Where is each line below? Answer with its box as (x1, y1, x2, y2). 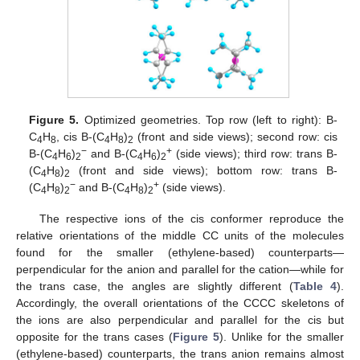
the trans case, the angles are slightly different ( (16, 279, 293, 292)
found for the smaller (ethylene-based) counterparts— (16, 245, 344, 259)
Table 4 (292, 279, 337, 292)
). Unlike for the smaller (219, 329, 344, 343)
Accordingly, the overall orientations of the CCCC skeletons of (16, 296, 344, 309)
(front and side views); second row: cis (133, 130, 337, 144)
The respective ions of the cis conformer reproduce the (39, 211, 344, 225)
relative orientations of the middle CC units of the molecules (16, 228, 344, 242)
